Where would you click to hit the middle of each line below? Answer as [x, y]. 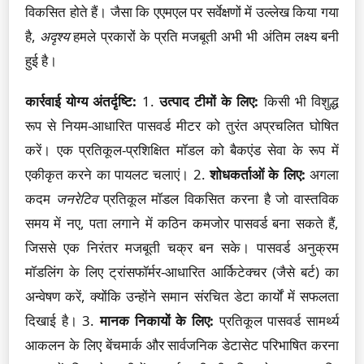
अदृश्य [55, 36]
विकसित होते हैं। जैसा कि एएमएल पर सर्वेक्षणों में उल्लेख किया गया [182, 12]
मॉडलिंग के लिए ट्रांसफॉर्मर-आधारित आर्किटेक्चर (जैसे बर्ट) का [182, 272]
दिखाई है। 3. [63, 321]
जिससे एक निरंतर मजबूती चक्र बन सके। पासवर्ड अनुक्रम [182, 247]
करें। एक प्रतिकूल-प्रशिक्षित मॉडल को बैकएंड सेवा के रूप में [182, 150]
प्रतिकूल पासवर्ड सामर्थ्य [276, 321]
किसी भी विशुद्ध [299, 101]
